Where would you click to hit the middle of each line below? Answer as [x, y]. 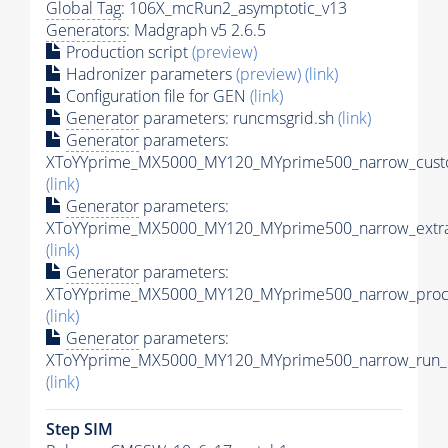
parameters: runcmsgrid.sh [238, 118]
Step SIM [79, 429]
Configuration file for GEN [156, 96]
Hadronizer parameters [149, 74]
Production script [127, 52]
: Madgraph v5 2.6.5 [196, 30]
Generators [86, 30]
